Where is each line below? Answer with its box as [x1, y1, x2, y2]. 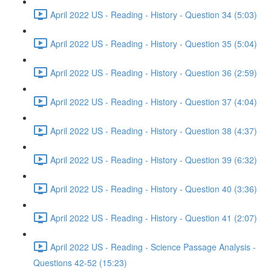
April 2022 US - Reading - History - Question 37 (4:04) [50, 95, 257, 108]
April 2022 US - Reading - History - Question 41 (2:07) [50, 211, 257, 224]
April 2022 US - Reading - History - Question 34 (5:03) [50, 8, 257, 21]
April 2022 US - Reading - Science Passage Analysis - [50, 240, 256, 253]
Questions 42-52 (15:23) [33, 256, 127, 269]
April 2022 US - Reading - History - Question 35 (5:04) [50, 37, 257, 50]
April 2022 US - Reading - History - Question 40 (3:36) [50, 182, 257, 195]
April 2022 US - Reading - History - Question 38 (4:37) [50, 124, 257, 137]
